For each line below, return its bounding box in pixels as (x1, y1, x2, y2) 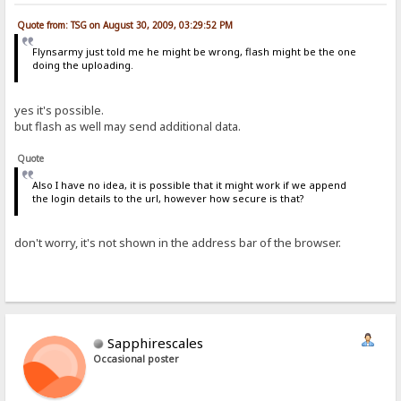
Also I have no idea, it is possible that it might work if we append (31, 177, 346, 192)
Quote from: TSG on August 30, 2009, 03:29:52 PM (17, 19, 234, 32)
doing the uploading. (31, 58, 133, 73)
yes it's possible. (14, 101, 105, 118)
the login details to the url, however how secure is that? (31, 191, 304, 205)
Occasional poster (93, 353, 180, 366)
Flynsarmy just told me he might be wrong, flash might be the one (31, 45, 356, 59)
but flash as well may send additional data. (14, 117, 242, 134)
